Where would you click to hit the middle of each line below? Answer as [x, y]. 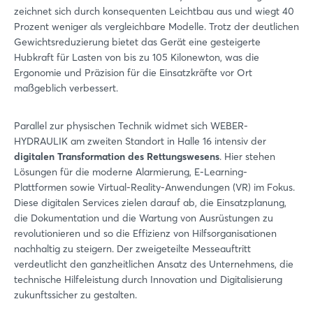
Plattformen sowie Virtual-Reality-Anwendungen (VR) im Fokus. [154, 187]
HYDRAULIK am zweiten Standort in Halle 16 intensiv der [140, 141]
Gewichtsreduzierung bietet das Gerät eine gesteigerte [137, 42]
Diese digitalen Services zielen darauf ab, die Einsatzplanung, [150, 203]
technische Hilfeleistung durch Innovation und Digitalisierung [148, 279]
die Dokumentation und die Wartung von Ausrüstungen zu [144, 218]
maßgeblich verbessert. [66, 88]
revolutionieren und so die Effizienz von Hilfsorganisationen [145, 233]
